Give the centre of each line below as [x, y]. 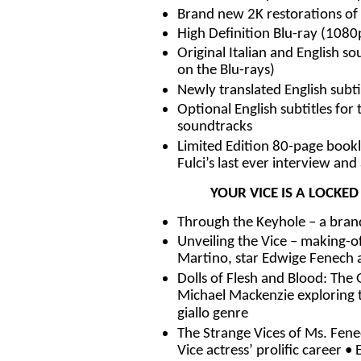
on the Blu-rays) [226, 72]
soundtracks [215, 128]
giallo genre [213, 315]
